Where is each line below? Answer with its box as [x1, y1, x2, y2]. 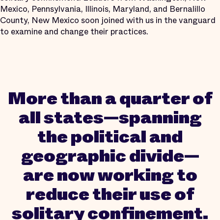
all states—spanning [18, 105, 202, 130]
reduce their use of [26, 181, 194, 207]
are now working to [23, 162, 197, 188]
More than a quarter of [8, 85, 212, 111]
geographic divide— [21, 143, 199, 168]
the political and [37, 124, 183, 149]
